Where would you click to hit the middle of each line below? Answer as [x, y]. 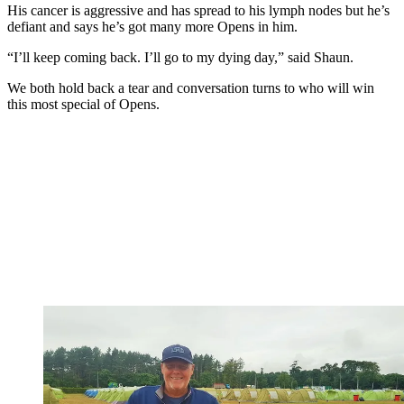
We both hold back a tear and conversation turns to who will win [191, 87]
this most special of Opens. [83, 104]
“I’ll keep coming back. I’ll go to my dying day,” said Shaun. [180, 57]
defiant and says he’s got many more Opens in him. [152, 26]
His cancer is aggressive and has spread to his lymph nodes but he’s [198, 10]
